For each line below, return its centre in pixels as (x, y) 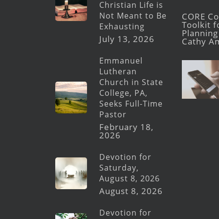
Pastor (113, 114)
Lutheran (118, 71)
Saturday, (119, 168)
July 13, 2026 (127, 39)
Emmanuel (121, 61)
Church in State (131, 82)
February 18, (127, 127)
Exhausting (122, 26)
